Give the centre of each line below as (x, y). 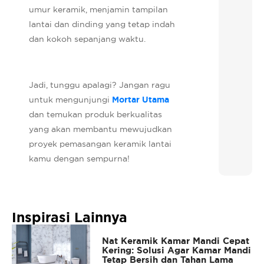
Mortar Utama (141, 99)
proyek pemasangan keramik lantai (100, 143)
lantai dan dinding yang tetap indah (102, 24)
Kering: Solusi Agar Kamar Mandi (176, 250)
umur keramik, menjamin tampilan (99, 9)
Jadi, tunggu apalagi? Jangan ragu (100, 85)
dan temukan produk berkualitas (96, 114)
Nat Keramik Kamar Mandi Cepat (175, 241)
